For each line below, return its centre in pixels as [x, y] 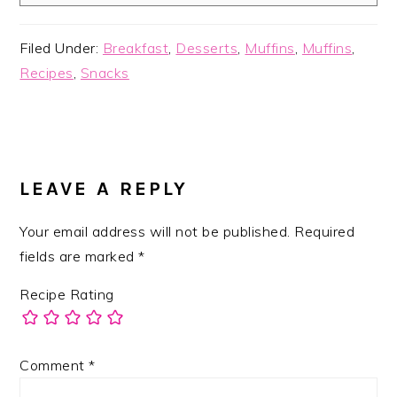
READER [69, 148]
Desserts [207, 47]
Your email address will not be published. [155, 231]
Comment [54, 365]
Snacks [105, 72]
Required [325, 231]
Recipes [47, 72]
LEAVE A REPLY [104, 188]
